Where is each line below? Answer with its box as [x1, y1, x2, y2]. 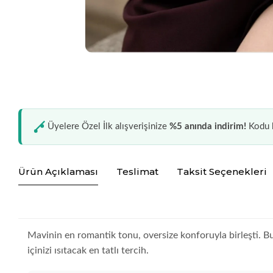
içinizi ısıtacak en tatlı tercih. [27, 245, 149, 255]
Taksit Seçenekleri [177, 166, 268, 178]
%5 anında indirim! [169, 122, 247, 132]
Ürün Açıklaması [18, 166, 99, 178]
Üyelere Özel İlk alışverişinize [48, 122, 170, 132]
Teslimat [116, 166, 159, 178]
